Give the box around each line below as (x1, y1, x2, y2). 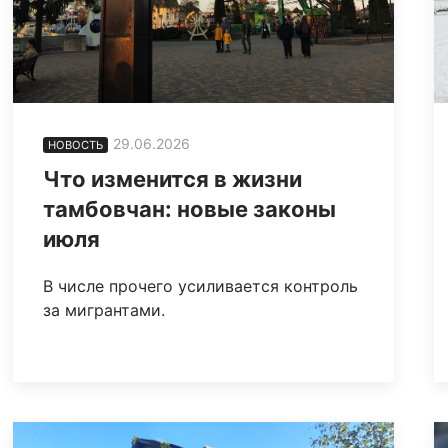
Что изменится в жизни (43, 166, 303, 193)
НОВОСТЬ (48, 138, 104, 153)
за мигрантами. (43, 300, 166, 321)
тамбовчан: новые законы (43, 196, 337, 223)
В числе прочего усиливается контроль (43, 276, 359, 297)
